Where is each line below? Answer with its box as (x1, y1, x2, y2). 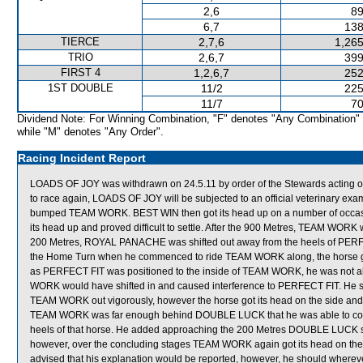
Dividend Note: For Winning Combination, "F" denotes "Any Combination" (17, 113, 360, 125)
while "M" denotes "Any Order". (17, 126, 164, 138)
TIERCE (61, 36, 100, 48)
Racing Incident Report (18, 152, 146, 164)
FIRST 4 (60, 66, 100, 79)
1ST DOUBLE (47, 82, 113, 94)
